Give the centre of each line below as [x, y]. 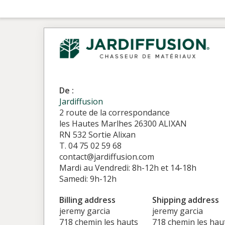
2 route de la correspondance [115, 113]
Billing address [87, 200]
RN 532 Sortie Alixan [97, 135]
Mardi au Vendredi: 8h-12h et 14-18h [128, 168]
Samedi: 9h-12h [88, 179]
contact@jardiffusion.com [107, 157]
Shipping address [185, 200]
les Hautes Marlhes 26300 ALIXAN [123, 124]
